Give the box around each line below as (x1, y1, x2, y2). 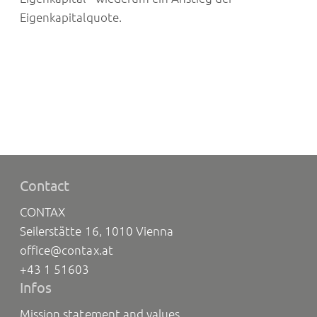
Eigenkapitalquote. (20, 11, 122, 25)
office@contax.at (20, 243, 113, 258)
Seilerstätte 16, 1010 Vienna (20, 224, 173, 238)
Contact (20, 178, 70, 195)
